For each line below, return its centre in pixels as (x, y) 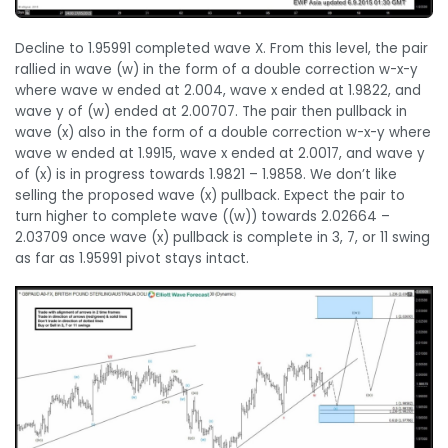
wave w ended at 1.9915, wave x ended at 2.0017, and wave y (220, 154)
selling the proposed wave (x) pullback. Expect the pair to (210, 196)
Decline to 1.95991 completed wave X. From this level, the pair (221, 49)
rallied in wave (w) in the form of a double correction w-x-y (216, 70)
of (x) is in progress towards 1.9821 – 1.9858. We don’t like (206, 175)
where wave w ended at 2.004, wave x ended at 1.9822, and (218, 91)
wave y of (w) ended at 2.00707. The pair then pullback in (211, 112)
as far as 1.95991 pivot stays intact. (132, 259)
